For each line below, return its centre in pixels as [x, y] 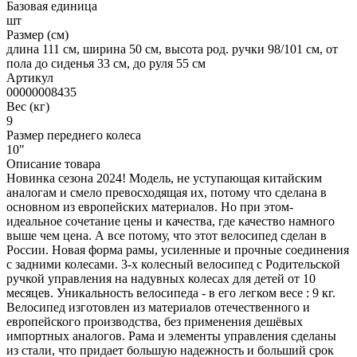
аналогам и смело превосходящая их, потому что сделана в [167, 192]
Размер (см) [37, 34]
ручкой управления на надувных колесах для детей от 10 [161, 278]
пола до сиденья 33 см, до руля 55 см [106, 63]
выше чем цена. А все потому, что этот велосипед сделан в [167, 235]
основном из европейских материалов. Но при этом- [150, 206]
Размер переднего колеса [74, 135]
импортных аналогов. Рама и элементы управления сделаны [171, 335]
